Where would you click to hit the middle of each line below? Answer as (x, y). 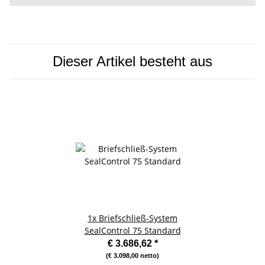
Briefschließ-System (138, 218)
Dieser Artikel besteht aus (132, 61)
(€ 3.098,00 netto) (132, 255)
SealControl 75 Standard (132, 230)
